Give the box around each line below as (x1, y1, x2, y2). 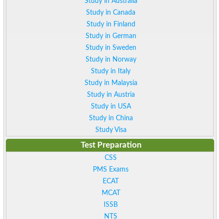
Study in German (85, 32, 136, 40)
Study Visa (95, 126, 127, 134)
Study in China (88, 114, 133, 122)
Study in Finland (86, 21, 135, 28)
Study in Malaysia (84, 79, 137, 87)
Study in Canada (86, 9, 136, 17)
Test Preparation (80, 141, 142, 150)
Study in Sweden (85, 44, 136, 52)
